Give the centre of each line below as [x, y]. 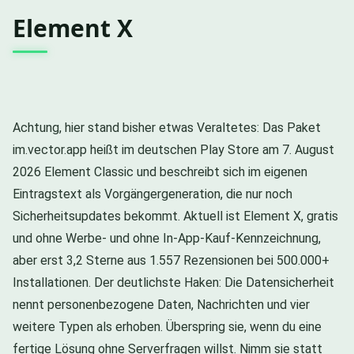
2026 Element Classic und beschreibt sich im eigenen [160, 171]
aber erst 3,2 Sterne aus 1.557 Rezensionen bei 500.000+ [171, 260]
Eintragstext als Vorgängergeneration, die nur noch [153, 194]
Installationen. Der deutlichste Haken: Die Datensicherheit [173, 282]
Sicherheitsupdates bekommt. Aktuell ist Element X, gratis [175, 216]
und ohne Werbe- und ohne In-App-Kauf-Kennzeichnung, [167, 238]
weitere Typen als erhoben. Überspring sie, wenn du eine [167, 326]
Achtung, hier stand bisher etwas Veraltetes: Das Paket [167, 127]
